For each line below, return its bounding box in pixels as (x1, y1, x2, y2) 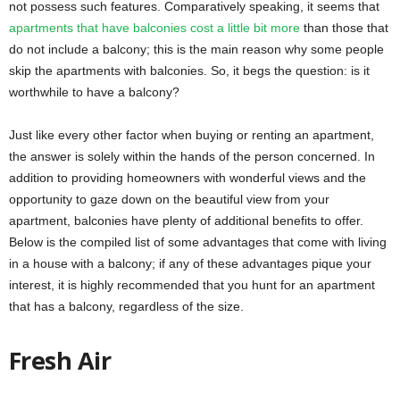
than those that (300, 20, 388, 35)
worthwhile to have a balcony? (9, 84, 179, 99)
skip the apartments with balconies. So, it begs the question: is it (9, 62, 370, 78)
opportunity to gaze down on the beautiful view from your (9, 191, 329, 206)
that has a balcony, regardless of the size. (9, 298, 244, 313)
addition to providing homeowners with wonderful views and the (9, 170, 366, 185)
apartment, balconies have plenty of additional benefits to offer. (9, 212, 363, 228)
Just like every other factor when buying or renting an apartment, (9, 127, 374, 142)
